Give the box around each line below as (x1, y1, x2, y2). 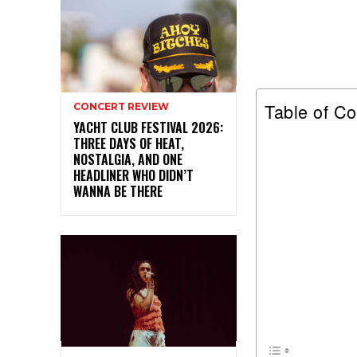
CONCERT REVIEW (73, 100, 169, 113)
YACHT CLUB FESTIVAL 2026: (73, 118, 223, 138)
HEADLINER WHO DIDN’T (73, 166, 194, 186)
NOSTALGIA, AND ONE (73, 150, 182, 170)
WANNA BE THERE (73, 182, 163, 202)
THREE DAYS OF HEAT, (73, 134, 184, 154)
